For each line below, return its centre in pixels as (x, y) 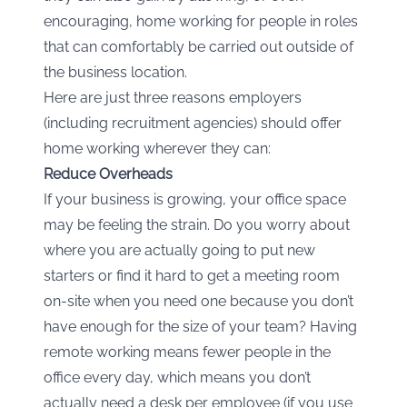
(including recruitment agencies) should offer (193, 124)
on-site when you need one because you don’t (199, 302)
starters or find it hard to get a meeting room (192, 276)
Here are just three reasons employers (173, 98)
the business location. (115, 73)
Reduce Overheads (108, 174)
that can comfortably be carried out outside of (199, 47)
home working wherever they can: (157, 149)
